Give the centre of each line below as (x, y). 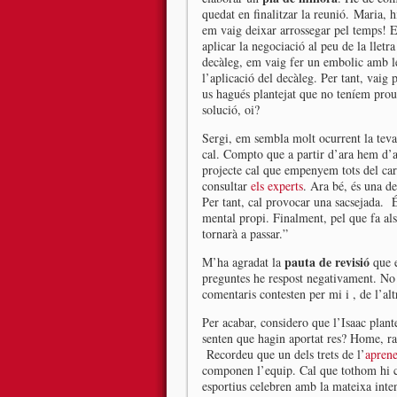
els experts (277, 186)
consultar (226, 186)
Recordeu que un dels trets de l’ (284, 354)
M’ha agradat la (243, 262)
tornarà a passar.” (245, 234)
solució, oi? (231, 109)
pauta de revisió (327, 262)
